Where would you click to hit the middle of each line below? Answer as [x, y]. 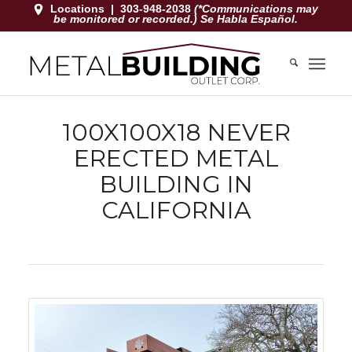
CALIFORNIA [176, 210]
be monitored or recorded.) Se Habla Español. [176, 19]
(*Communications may [257, 8]
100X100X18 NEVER [176, 132]
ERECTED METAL [176, 158]
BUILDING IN [176, 184]
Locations [78, 8]
